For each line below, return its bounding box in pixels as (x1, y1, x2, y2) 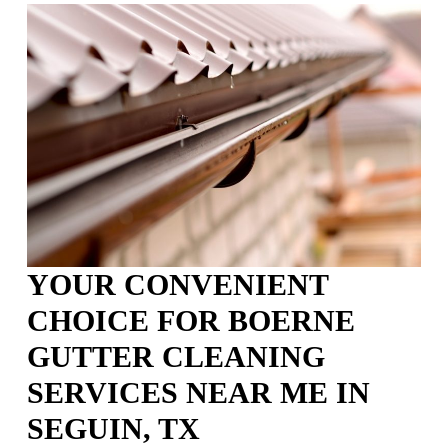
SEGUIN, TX (27, 412, 200, 446)
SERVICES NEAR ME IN (27, 376, 370, 410)
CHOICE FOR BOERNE (27, 304, 355, 338)
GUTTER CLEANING (27, 340, 325, 374)
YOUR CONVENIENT (27, 268, 328, 302)
